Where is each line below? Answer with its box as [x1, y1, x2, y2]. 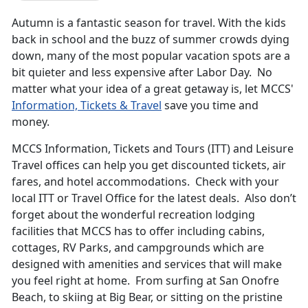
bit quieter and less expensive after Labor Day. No [12, 65, 272, 80]
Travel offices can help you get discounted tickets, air [12, 157, 286, 173]
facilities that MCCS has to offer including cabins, [12, 223, 265, 239]
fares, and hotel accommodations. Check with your [12, 174, 279, 190]
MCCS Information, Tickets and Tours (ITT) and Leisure [12, 141, 294, 157]
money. [12, 114, 49, 130]
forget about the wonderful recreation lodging [12, 207, 255, 223]
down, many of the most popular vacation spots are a [12, 48, 290, 64]
